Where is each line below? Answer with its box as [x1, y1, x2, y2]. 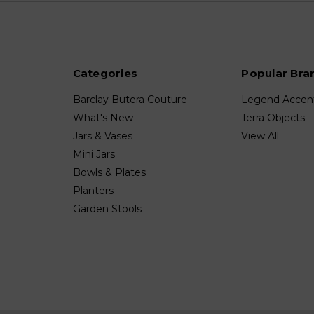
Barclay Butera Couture [72, 93, 187, 107]
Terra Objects [241, 111, 306, 125]
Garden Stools [72, 203, 142, 216]
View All [241, 130, 280, 143]
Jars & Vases [72, 130, 132, 143]
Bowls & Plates [72, 166, 146, 179]
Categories [72, 67, 138, 81]
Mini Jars [72, 148, 115, 161]
